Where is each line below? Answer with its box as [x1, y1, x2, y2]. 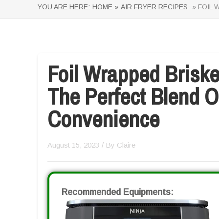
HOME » [92, 3, 118, 11]
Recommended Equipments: [62, 187, 174, 197]
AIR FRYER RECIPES [121, 3, 188, 11]
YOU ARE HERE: [38, 3, 90, 11]
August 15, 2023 [47, 141, 99, 149]
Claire [117, 141, 135, 149]
